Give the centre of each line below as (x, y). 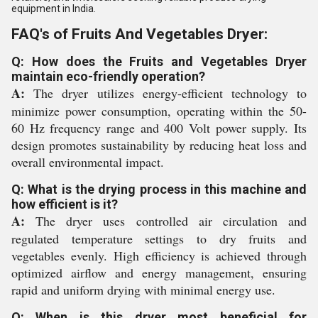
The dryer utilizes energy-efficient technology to (166, 93)
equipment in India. (54, 9)
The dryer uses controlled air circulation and (166, 221)
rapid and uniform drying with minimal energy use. (143, 290)
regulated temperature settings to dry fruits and (159, 238)
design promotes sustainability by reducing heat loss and (159, 145)
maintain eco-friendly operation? (108, 76)
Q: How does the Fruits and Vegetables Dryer (159, 61)
